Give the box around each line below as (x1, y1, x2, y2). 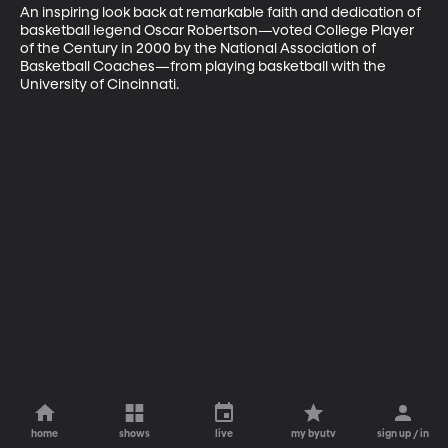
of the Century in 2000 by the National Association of (20, 41, 379, 56)
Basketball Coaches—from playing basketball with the (20, 59, 389, 74)
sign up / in (377, 429, 430, 439)
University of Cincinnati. (20, 77, 179, 92)
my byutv (291, 429, 337, 439)
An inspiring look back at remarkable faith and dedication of (20, 5, 424, 20)
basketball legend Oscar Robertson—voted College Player (20, 23, 417, 38)
